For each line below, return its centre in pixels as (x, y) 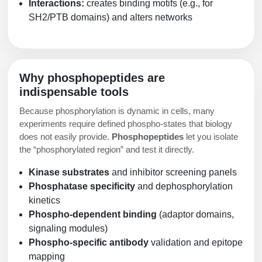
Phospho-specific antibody (89, 242)
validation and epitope (196, 242)
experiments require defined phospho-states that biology (126, 123)
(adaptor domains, (195, 214)
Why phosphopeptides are (92, 77)
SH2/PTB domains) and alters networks (111, 17)
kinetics (44, 200)
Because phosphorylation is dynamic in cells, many (117, 111)
